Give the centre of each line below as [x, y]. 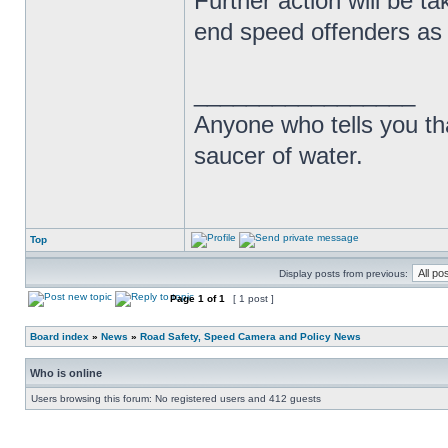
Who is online [66, 373]
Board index [59, 336]
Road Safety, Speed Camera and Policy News [250, 336]
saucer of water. [278, 155]
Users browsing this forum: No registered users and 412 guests [176, 398]
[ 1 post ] [253, 298]
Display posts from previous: [343, 273]
